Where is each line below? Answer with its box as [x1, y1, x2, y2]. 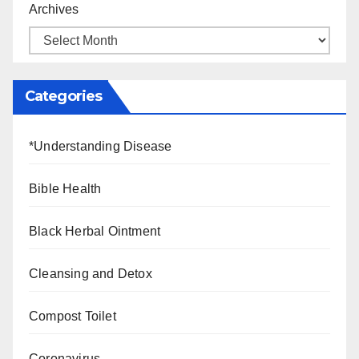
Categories [25, 87, 102, 106]
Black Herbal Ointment [29, 224, 161, 239]
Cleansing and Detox [29, 267, 152, 281]
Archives [29, 2, 79, 17]
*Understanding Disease [29, 139, 172, 154]
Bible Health [29, 182, 102, 196]
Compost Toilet [29, 309, 116, 324]
